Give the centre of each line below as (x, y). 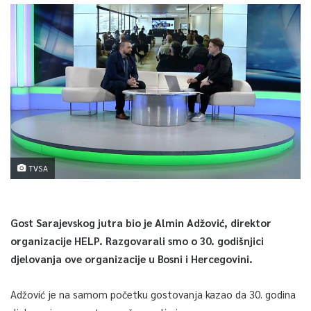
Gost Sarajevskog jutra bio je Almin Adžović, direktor (141, 222)
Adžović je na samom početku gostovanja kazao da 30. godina (153, 294)
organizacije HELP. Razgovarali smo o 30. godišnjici (137, 240)
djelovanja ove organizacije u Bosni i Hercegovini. (132, 258)
